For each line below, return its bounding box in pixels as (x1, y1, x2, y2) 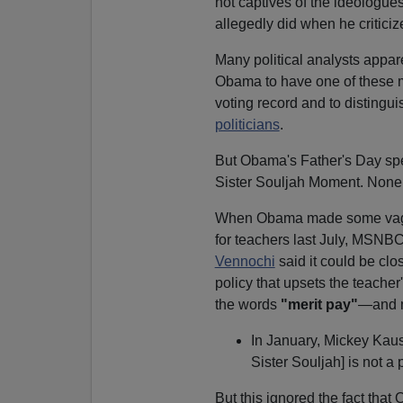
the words (214, 296, 281, 312)
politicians (214, 116, 280, 132)
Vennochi (214, 253, 275, 269)
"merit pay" (280, 296, 358, 312)
